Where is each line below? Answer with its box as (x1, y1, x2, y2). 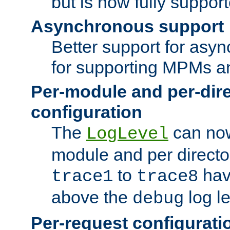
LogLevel (86, 124, 168, 144)
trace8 (137, 166, 198, 186)
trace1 (51, 166, 113, 186)
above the (51, 187, 132, 207)
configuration (31, 102, 142, 122)
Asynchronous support (31, 16, 224, 36)
